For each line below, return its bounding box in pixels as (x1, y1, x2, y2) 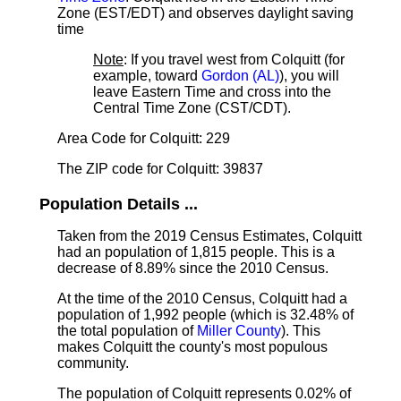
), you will (279, 68, 339, 83)
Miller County (197, 323, 281, 338)
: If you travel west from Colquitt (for (124, 52, 345, 67)
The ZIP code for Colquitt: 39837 (57, 161, 263, 176)
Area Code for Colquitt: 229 (57, 131, 230, 146)
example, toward (93, 68, 201, 83)
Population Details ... (39, 195, 198, 213)
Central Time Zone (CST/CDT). (93, 100, 291, 115)
